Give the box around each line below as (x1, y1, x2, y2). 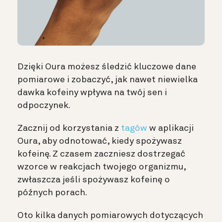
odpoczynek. (17, 101, 70, 110)
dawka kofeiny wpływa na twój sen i (17, 88, 167, 97)
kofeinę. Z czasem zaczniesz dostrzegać (17, 149, 185, 159)
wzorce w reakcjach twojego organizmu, (17, 162, 186, 171)
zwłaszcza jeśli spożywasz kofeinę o (17, 175, 170, 184)
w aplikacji (147, 123, 194, 133)
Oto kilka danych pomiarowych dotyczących (17, 211, 203, 220)
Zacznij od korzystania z (17, 123, 121, 133)
